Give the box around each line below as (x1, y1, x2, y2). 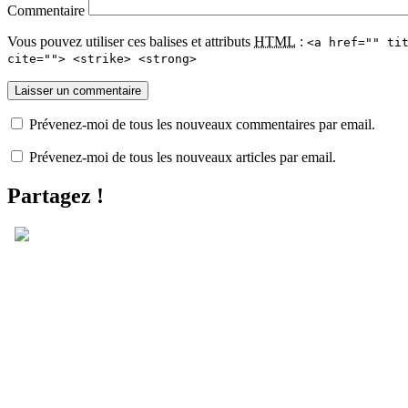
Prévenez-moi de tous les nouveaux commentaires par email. (29, 117, 375, 133)
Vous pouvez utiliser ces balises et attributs (7, 34, 254, 50)
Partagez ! (7, 184, 104, 209)
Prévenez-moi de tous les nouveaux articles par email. (29, 149, 336, 166)
